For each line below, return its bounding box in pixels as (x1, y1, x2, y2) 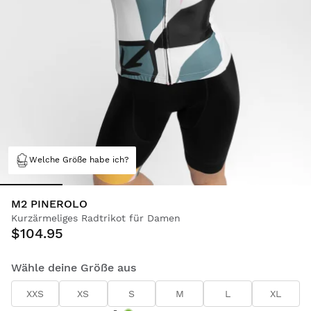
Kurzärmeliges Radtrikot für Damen (11, 212, 180, 224)
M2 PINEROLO (11, 196, 87, 210)
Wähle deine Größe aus (11, 260, 136, 274)
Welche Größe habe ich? (29, 155, 129, 165)
